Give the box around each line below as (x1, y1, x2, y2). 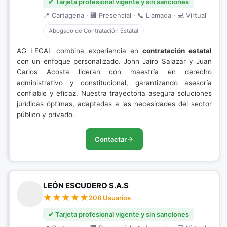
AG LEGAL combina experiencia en (17, 47, 142, 55)
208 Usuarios (89, 194, 131, 202)
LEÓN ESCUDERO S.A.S (43, 181, 129, 191)
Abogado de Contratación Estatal (49, 27, 138, 34)
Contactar (95, 135, 127, 143)
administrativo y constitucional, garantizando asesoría (17, 79, 212, 87)
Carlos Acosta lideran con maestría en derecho (17, 68, 212, 76)
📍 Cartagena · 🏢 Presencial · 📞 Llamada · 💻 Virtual (43, 11, 206, 19)
